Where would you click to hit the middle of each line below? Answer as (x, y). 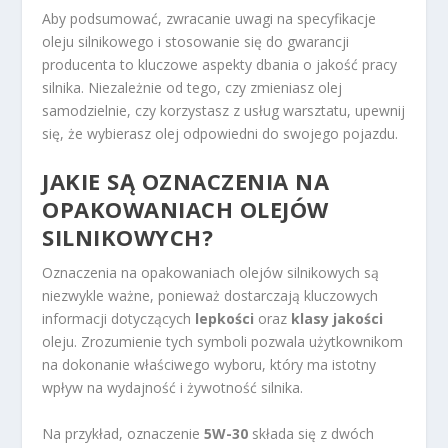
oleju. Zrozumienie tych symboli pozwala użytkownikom (223, 342)
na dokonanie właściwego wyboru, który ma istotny (209, 365)
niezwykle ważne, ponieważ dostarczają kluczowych (210, 296)
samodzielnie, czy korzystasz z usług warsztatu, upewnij (224, 110)
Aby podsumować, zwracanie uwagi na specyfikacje (209, 18)
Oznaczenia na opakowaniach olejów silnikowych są (211, 273)
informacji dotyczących (119, 319)
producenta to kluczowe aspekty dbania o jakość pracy (220, 64)
